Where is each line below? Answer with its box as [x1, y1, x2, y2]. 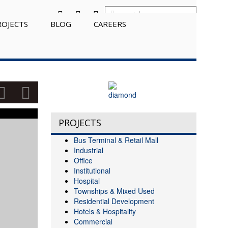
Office [73, 155, 93, 165]
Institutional [73, 165, 110, 176]
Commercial [73, 216, 112, 226]
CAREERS [93, 19, 126, 29]
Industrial [73, 145, 103, 155]
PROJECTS [58, 117, 101, 129]
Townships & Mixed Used [73, 186, 155, 196]
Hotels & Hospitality [73, 206, 136, 216]
